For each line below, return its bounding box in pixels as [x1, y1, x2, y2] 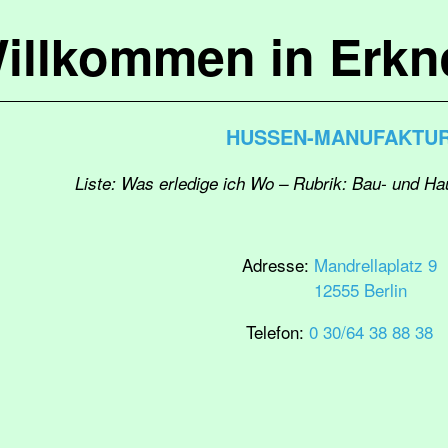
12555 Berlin [313, 277, 407, 302]
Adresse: [241, 252, 314, 277]
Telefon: [245, 319, 309, 344]
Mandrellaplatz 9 [313, 252, 437, 277]
